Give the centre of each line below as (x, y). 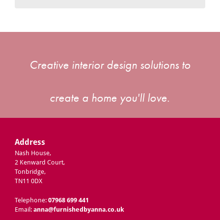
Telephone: (32, 200)
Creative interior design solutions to (110, 65)
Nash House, (33, 153)
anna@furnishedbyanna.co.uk (79, 209)
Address (30, 142)
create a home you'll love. (110, 98)
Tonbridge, (30, 172)
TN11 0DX (29, 181)
